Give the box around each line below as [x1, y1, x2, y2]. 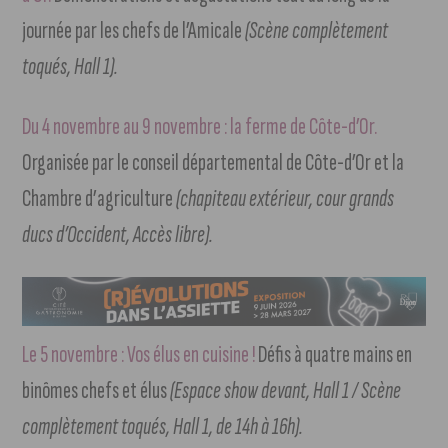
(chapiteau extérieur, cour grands [176, 184, 395, 214]
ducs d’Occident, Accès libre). [22, 220, 214, 250]
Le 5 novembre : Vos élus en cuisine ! [22, 340, 259, 370]
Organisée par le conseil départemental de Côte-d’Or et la [22, 148, 405, 178]
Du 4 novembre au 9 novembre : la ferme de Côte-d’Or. [22, 112, 378, 142]
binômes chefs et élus [22, 376, 171, 406]
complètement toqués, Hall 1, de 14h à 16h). [22, 412, 304, 442]
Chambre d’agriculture [22, 184, 177, 214]
